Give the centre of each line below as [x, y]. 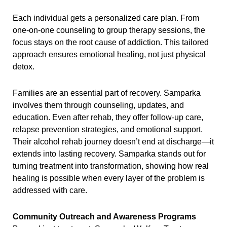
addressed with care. [50, 190]
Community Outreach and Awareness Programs [104, 216]
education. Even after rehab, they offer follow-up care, [108, 117]
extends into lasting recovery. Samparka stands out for [109, 154]
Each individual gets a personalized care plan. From [106, 18]
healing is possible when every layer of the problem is [108, 178]
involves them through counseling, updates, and [98, 105]
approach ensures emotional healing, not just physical [109, 54]
